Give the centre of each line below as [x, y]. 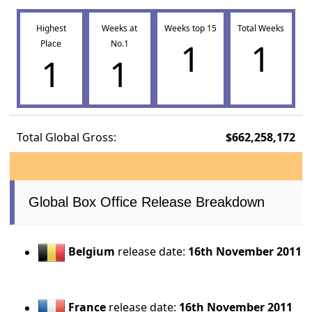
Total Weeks [261, 29]
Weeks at [119, 29]
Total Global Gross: [67, 138]
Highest [51, 29]
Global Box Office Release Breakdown [147, 202]
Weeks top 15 [190, 29]
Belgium [92, 252]
